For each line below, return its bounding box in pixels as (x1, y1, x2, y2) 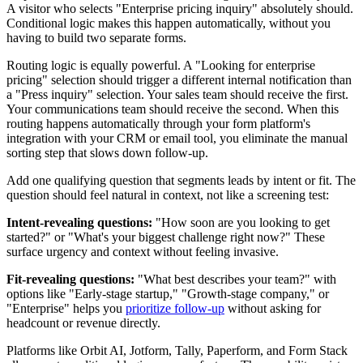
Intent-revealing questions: (6, 215, 152, 229)
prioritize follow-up (126, 301, 224, 315)
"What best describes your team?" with (135, 271, 336, 286)
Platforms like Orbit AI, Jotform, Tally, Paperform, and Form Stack (6, 343, 348, 357)
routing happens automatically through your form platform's (6, 116, 310, 130)
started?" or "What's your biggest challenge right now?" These (6, 229, 325, 244)
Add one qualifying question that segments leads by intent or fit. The (6, 173, 356, 187)
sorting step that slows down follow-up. (6, 145, 208, 160)
